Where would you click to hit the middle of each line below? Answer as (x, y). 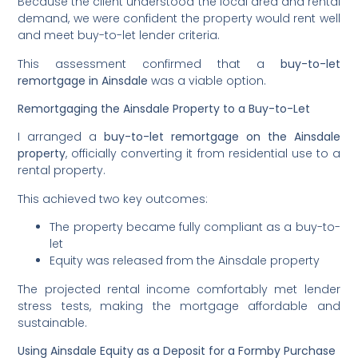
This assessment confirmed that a (149, 64)
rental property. (62, 171)
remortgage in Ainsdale (83, 80)
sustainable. (53, 322)
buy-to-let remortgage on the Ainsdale (222, 137)
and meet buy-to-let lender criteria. (119, 36)
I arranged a (61, 137)
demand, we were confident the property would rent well (179, 19)
